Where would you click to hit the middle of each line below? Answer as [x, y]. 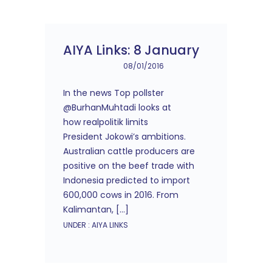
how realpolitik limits [106, 122]
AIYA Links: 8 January [131, 50]
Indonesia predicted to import [127, 180]
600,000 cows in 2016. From [121, 195]
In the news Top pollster [114, 93]
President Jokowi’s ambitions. [124, 137]
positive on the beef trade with [129, 166]
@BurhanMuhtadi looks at [117, 107]
